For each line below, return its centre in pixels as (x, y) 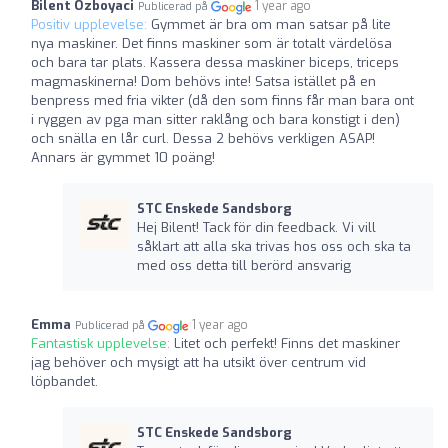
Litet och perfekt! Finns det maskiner (287, 344)
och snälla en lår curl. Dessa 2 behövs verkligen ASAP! (203, 139)
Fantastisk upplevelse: (102, 344)
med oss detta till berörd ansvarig (243, 266)
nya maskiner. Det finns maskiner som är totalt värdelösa (211, 44)
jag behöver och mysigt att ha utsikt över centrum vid (198, 363)
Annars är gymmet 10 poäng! (123, 158)
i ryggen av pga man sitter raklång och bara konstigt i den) (215, 120)
